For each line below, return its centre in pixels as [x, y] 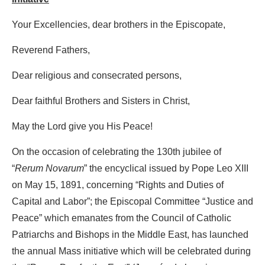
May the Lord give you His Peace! [82, 127]
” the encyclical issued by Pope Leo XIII [166, 169]
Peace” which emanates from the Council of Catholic [122, 219]
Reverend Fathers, [51, 51]
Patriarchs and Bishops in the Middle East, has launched [130, 235]
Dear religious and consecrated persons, [97, 76]
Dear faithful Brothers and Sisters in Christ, [101, 101]
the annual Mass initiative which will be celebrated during [131, 252]
